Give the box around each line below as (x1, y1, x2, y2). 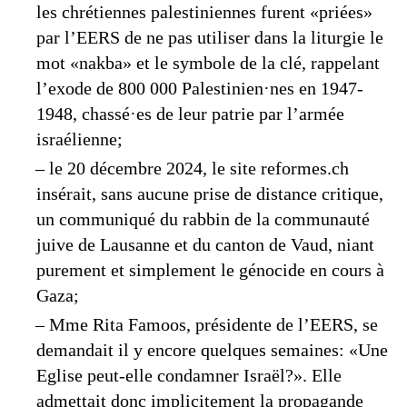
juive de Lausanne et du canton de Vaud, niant (36, 234, 374, 254)
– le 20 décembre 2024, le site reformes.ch (35, 158, 349, 178)
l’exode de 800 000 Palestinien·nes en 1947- (36, 78, 363, 98)
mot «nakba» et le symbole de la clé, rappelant (36, 53, 380, 73)
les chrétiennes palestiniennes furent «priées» (36, 2, 372, 22)
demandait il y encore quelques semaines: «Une (36, 340, 388, 360)
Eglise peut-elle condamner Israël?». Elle (36, 365, 342, 385)
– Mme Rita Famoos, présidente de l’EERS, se (35, 314, 378, 334)
